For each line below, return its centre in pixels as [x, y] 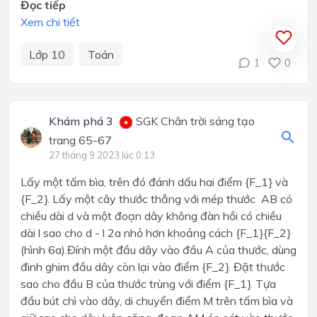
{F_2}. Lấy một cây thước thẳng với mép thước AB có [156, 199]
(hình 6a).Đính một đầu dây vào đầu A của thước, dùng [158, 250]
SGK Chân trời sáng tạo [194, 121]
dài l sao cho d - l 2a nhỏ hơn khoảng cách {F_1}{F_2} [156, 233]
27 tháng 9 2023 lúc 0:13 [102, 155]
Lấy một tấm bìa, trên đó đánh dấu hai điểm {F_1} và [154, 182]
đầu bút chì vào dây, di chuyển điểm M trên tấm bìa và [157, 301]
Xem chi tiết [50, 22]
